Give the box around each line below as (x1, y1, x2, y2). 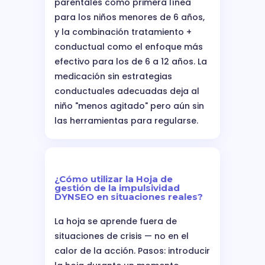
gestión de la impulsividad (54, 182, 180, 193)
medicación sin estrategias (54, 70, 172, 82)
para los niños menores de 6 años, (54, 11, 205, 23)
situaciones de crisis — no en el (54, 230, 189, 242)
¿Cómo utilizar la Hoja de (54, 173, 173, 185)
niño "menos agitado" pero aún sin (54, 99, 204, 112)
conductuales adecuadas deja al (54, 85, 199, 97)
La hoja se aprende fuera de (54, 215, 177, 227)
